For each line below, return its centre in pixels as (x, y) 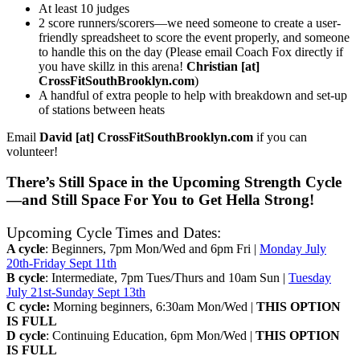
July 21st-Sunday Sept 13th (76, 292)
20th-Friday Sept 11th (61, 264)
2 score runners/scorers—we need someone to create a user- (190, 22)
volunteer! (32, 151)
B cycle (26, 278)
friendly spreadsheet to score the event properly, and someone (194, 37)
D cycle (26, 336)
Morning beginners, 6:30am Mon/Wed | (155, 307)
